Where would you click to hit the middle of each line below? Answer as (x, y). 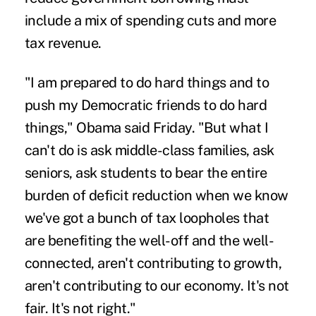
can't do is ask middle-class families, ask (149, 150)
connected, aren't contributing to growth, (153, 263)
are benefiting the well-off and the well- (149, 240)
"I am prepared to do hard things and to (147, 82)
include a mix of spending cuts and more (150, 20)
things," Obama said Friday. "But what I (146, 127)
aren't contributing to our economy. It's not (157, 285)
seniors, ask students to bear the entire (146, 172)
